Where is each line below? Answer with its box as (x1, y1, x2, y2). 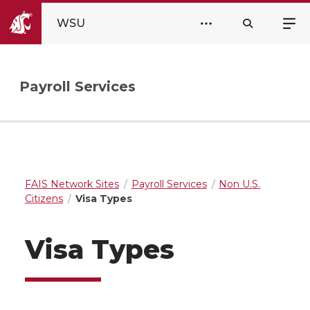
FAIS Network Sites (25, 178, 119, 190)
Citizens (25, 192, 63, 205)
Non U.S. (219, 178, 261, 190)
